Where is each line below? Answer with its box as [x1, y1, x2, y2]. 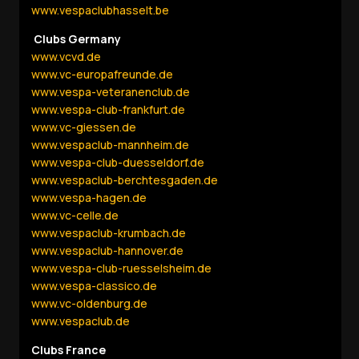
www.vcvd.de [31, 49, 102, 65]
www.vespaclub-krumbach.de [31, 225, 187, 241]
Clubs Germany [34, 31, 122, 47]
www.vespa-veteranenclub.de [31, 84, 191, 100]
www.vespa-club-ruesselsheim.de [31, 260, 212, 276]
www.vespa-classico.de [31, 278, 158, 294]
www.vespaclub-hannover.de [31, 243, 184, 259]
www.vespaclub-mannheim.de [31, 137, 190, 153]
